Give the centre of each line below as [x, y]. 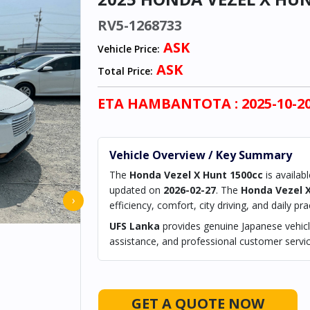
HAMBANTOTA [179, 103]
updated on [136, 190]
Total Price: [125, 71]
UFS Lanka [135, 226]
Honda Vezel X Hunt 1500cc [196, 175]
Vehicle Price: [129, 49]
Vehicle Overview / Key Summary [201, 155]
